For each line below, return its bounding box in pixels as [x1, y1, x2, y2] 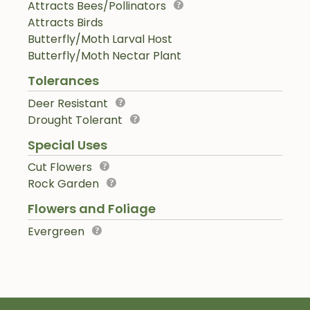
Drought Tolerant [28, 111, 122, 128]
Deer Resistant [28, 95, 108, 111]
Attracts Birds [28, 14, 103, 30]
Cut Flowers [28, 159, 92, 176]
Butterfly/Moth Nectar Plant [28, 47, 181, 64]
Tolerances [28, 71, 99, 89]
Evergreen [28, 224, 84, 240]
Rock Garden [28, 176, 99, 192]
